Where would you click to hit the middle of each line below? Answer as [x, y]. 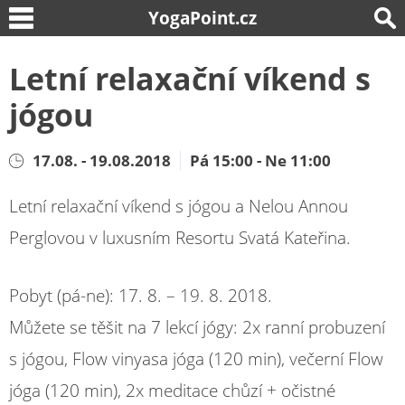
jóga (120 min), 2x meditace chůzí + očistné [172, 390]
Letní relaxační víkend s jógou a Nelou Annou [179, 206]
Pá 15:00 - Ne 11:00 [260, 160]
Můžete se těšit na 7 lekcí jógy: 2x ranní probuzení [197, 327]
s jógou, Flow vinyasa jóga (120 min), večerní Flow [196, 358]
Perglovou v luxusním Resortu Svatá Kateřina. [180, 238]
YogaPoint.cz [202, 18]
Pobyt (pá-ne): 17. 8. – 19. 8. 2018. [141, 295]
